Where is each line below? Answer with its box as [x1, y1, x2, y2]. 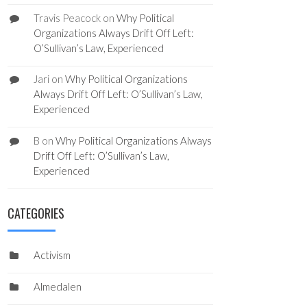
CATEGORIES [8, 204, 64, 223]
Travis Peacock [33, 11, 101, 24]
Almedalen [33, 280, 82, 293]
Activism [33, 249, 71, 262]
